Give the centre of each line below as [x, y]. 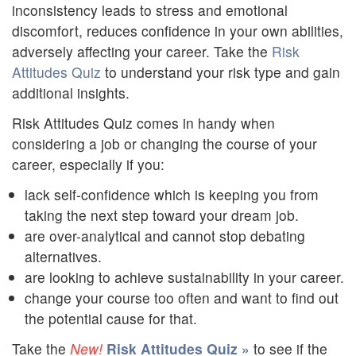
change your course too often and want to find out [182, 298]
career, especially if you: [88, 164]
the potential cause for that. [111, 318]
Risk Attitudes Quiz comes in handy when [143, 123]
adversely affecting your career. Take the [142, 51]
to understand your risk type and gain [221, 72]
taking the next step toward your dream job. [162, 215]
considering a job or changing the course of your [164, 143]
